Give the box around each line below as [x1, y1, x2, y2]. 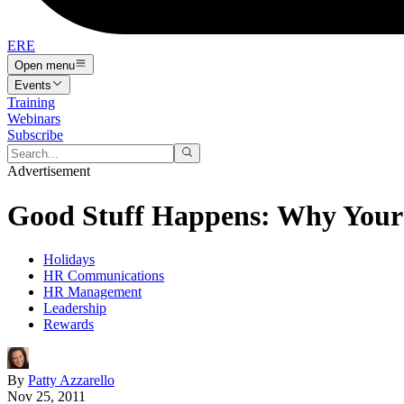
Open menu [14, 58, 75, 72]
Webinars [7, 110, 60, 126]
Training [7, 94, 55, 110]
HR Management [43, 284, 142, 300]
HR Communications [43, 268, 164, 284]
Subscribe [7, 126, 63, 142]
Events [14, 78, 51, 92]
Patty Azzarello [28, 372, 115, 389]
